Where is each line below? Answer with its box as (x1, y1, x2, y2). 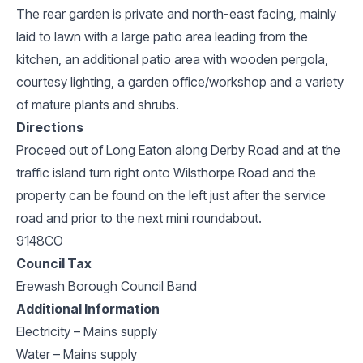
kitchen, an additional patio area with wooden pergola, (16, 50, 328, 67)
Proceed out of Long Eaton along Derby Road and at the (16, 141, 340, 158)
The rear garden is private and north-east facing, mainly (16, 5, 336, 22)
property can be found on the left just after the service (16, 186, 326, 203)
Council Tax (16, 254, 92, 271)
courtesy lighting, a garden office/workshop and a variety (16, 73, 344, 90)
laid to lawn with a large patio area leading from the (16, 28, 308, 45)
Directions (16, 118, 83, 135)
